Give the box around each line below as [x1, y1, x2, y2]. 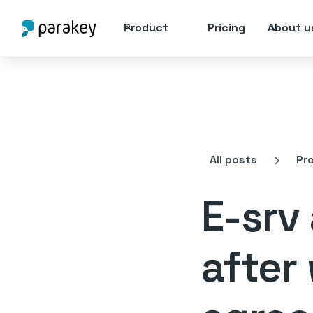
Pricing [207, 20, 245, 35]
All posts [210, 152, 257, 167]
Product [123, 20, 168, 35]
